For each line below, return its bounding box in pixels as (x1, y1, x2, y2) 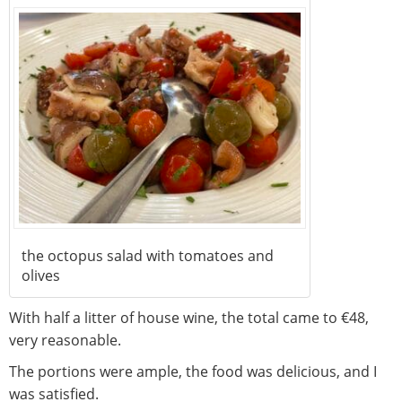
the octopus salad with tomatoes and (22, 246, 274, 267)
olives (22, 266, 60, 286)
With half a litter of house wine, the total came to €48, (9, 308, 369, 328)
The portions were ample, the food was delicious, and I (9, 362, 377, 382)
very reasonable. (9, 330, 121, 351)
